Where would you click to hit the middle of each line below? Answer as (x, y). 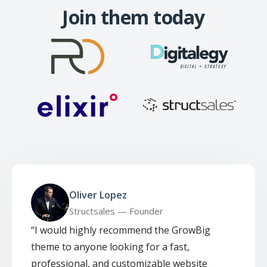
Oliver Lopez (98, 195)
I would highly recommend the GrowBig (122, 230)
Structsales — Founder (116, 211)
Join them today (133, 17)
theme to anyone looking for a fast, (110, 246)
